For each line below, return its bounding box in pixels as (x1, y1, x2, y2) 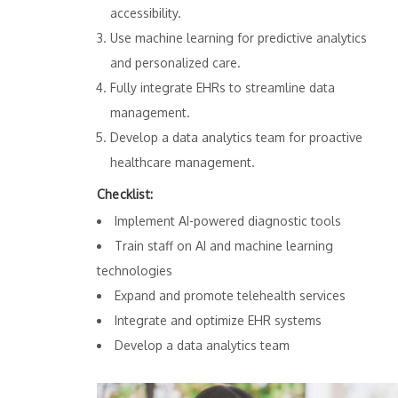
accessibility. (110, 5, 181, 21)
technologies (97, 263, 172, 279)
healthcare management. (110, 155, 255, 171)
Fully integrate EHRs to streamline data (110, 80, 335, 96)
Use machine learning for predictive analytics (110, 30, 367, 46)
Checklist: (97, 187, 153, 203)
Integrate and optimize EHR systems (115, 313, 322, 329)
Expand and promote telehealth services (115, 288, 346, 304)
